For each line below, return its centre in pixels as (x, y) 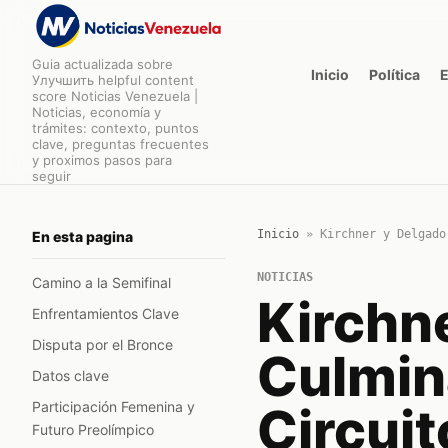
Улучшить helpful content (113, 80)
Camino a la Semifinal (101, 282)
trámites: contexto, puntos (115, 128)
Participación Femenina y (113, 406)
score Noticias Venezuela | (115, 96)
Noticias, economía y (96, 112)
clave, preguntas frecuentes (120, 144)
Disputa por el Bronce (102, 344)
